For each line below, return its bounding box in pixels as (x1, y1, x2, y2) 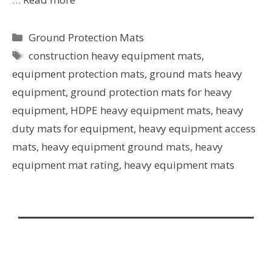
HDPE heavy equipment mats (70, 103, 211, 117)
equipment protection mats (12, 66, 144, 81)
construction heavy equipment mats (29, 48, 202, 63)
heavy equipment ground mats (41, 139, 190, 154)
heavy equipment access (138, 121, 256, 135)
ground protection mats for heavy (70, 84, 232, 99)
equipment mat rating (12, 157, 119, 172)
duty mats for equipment (12, 121, 134, 135)
